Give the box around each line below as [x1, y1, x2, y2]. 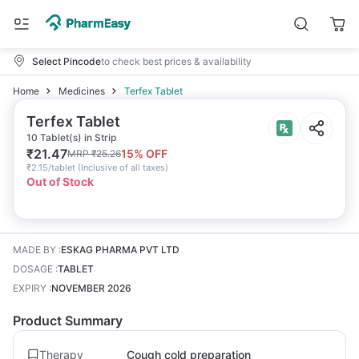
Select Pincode [32, 54, 101, 67]
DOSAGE [13, 263, 53, 275]
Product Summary [13, 313, 123, 329]
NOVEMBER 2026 [51, 282, 131, 294]
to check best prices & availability [101, 54, 252, 67]
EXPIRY [13, 282, 46, 294]
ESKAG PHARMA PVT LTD [61, 244, 179, 256]
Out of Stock [26, 175, 94, 188]
